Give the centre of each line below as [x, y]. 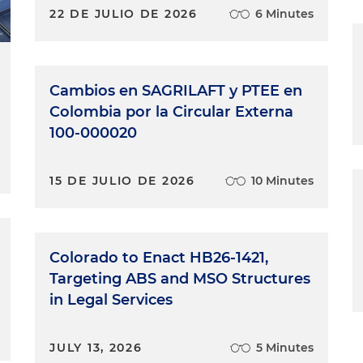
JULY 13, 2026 [96, 347]
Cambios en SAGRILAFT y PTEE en [176, 90]
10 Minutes [282, 180]
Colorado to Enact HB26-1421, [159, 257]
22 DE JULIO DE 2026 [124, 13]
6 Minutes [284, 13]
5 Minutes [284, 347]
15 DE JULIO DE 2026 [122, 180]
